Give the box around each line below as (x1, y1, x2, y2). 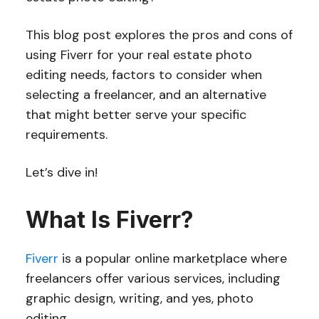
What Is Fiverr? (25, 206, 194, 234)
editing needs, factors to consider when (25, 66, 262, 83)
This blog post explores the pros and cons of (25, 26, 293, 43)
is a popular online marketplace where (58, 250, 287, 267)
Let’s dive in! (25, 164, 98, 181)
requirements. (25, 126, 108, 143)
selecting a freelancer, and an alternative (25, 86, 266, 103)
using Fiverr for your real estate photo (25, 46, 252, 63)
